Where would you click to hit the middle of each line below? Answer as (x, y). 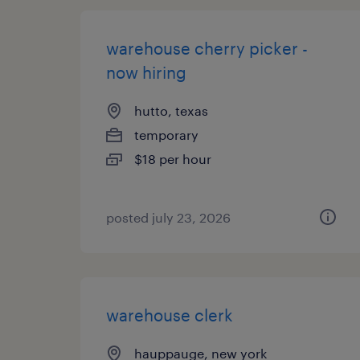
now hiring (146, 72)
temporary (166, 135)
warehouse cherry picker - (207, 48)
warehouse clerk (170, 315)
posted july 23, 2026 (168, 217)
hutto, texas (171, 110)
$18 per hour (173, 159)
